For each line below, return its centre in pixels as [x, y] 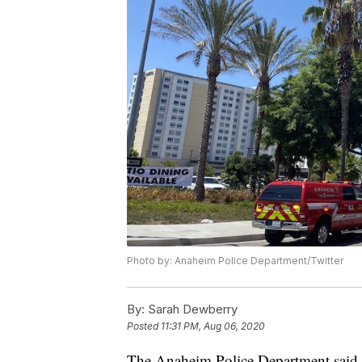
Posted [144, 326]
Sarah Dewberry [191, 309]
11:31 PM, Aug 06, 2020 [213, 326]
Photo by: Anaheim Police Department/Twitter [235, 261]
